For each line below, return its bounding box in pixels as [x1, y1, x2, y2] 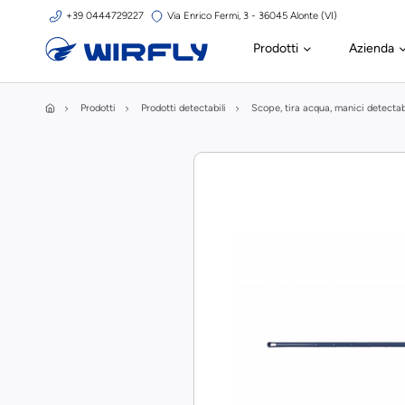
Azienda [349, 41, 395, 56]
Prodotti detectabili [141, 102, 226, 114]
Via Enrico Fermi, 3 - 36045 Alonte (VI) [167, 10, 337, 22]
